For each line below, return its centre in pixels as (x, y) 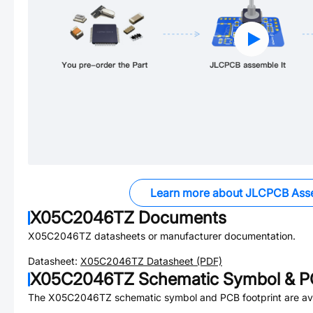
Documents (180, 218)
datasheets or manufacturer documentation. (194, 236)
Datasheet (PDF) (183, 261)
